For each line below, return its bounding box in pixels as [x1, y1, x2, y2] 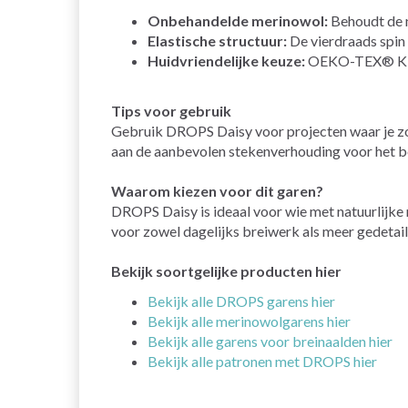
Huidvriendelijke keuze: [148, 52, 305, 70]
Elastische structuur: [148, 32, 287, 50]
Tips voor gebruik [111, 102, 231, 120]
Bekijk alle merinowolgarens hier [148, 312, 351, 331]
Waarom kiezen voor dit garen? [111, 182, 323, 200]
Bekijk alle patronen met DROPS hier [148, 352, 377, 371]
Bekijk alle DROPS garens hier [148, 292, 335, 311]
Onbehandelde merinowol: [148, 12, 328, 30]
